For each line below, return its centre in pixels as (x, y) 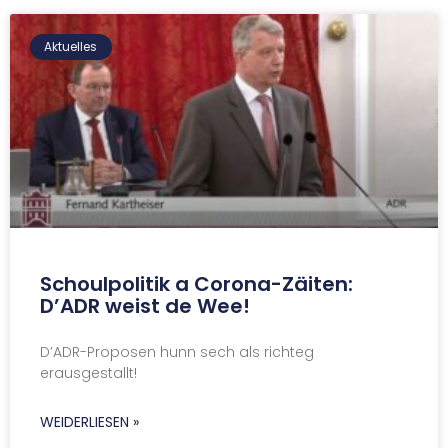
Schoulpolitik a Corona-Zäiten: (196, 283)
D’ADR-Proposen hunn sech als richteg (177, 351)
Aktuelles (71, 46)
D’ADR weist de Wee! (145, 305)
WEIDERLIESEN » (89, 421)
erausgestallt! (88, 372)
